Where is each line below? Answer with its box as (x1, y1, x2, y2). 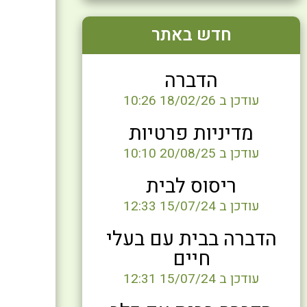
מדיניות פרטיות (129, 119, 254, 148)
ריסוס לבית (146, 172, 237, 201)
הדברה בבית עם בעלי (106, 225, 277, 254)
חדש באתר (151, 23, 232, 48)
